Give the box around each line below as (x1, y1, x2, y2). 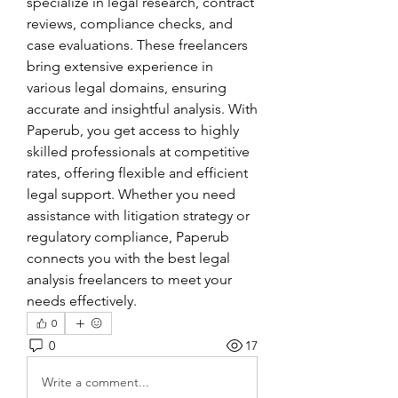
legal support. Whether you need (27, 186, 235, 203)
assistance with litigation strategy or (27, 207, 250, 224)
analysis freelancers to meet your (27, 271, 232, 288)
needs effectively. (27, 292, 137, 309)
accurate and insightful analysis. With (27, 100, 258, 117)
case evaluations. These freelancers (27, 36, 248, 53)
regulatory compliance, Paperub (27, 228, 229, 245)
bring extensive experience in (27, 58, 213, 75)
